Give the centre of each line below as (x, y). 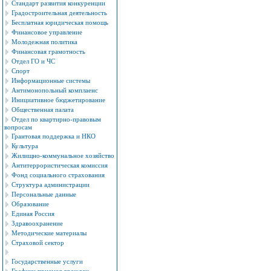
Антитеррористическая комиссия (60, 165)
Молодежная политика (44, 42)
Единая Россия (33, 214)
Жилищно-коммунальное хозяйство (63, 155)
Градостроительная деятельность (59, 13)
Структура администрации (51, 184)
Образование (30, 204)
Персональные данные (44, 194)
